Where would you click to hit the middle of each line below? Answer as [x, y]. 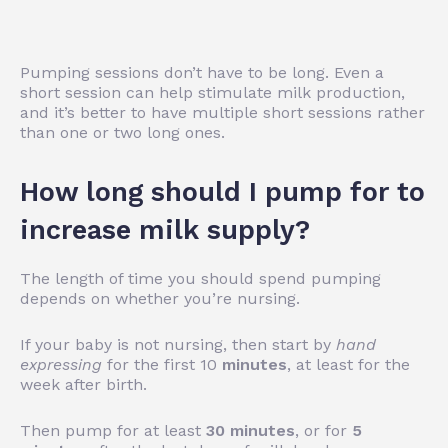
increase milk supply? [165, 229]
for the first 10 [159, 364]
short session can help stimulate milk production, [212, 92]
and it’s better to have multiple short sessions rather [222, 112]
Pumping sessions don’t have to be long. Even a [202, 72]
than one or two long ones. [122, 132]
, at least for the [348, 364]
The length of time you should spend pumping [200, 278]
